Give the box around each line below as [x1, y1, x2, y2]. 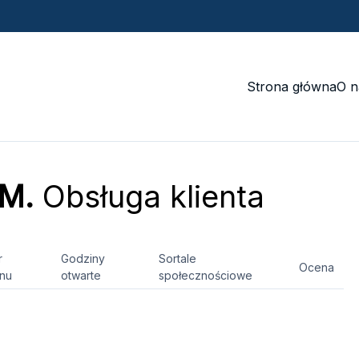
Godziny [61, 252, 105, 265]
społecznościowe [159, 268, 253, 282]
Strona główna [246, 79, 337, 95]
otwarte [61, 268, 101, 282]
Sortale [159, 252, 197, 265]
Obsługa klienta [33, 178, 264, 215]
